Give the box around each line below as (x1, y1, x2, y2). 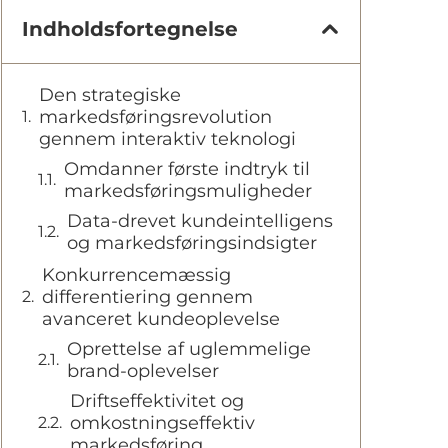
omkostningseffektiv (70, 411, 255, 434)
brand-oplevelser (67, 359, 219, 382)
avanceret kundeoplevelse (42, 307, 280, 330)
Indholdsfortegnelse (22, 16, 238, 41)
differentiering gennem (42, 285, 253, 308)
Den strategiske (39, 83, 181, 106)
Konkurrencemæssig (42, 263, 231, 286)
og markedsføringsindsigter (67, 231, 317, 254)
